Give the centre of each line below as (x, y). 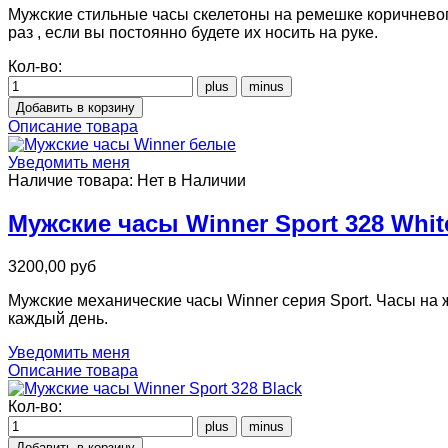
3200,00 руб (52, 266)
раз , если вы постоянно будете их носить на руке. (193, 32)
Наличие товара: (72, 180)
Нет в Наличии (191, 180)
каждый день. (58, 318)
